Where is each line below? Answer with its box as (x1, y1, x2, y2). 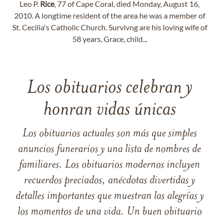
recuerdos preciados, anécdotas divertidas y (24, 175, 195, 187)
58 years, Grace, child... (72, 34, 147, 44)
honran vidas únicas (43, 101, 176, 120)
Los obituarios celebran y (26, 79, 193, 98)
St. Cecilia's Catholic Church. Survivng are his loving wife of (12, 22, 207, 32)
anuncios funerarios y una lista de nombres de (18, 144, 201, 155)
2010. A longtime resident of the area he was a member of (14, 11, 205, 20)
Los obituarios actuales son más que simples (22, 128, 197, 140)
